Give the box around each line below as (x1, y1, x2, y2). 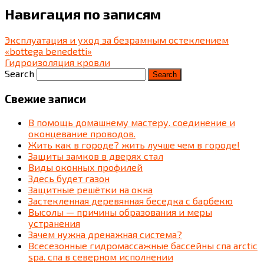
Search (5, 68, 34, 80)
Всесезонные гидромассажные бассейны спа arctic (28, 239, 258, 251)
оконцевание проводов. (28, 127, 136, 139)
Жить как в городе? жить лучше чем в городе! (28, 138, 240, 150)
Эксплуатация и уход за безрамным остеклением (5, 34, 229, 46)
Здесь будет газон (28, 172, 110, 184)
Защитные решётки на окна (28, 183, 153, 195)
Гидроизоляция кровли (5, 57, 110, 68)
